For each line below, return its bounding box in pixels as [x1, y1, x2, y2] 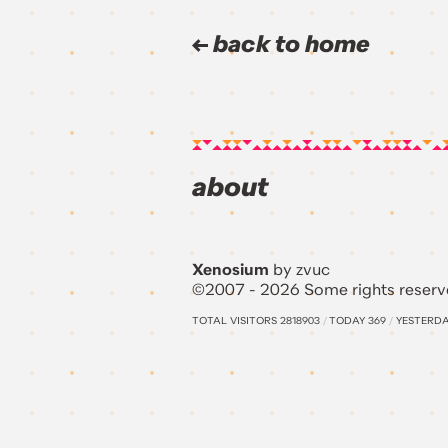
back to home [208, 28, 370, 60]
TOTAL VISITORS [192, 314, 280, 327]
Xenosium [192, 259, 269, 280]
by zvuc [269, 259, 330, 280]
